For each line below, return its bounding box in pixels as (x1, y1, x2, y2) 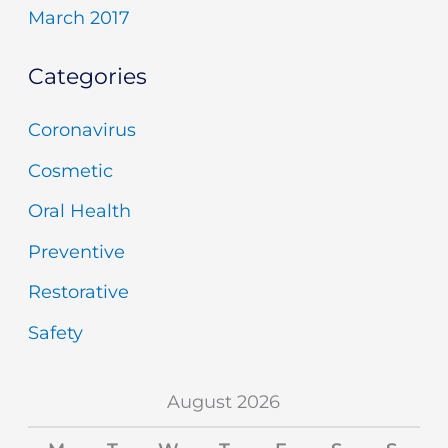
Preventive (27, 240, 125, 263)
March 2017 (27, 7, 130, 30)
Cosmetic (27, 159, 113, 182)
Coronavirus (27, 119, 136, 142)
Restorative (27, 281, 129, 304)
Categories (27, 62, 147, 91)
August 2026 (167, 390, 281, 413)
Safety (27, 321, 83, 344)
